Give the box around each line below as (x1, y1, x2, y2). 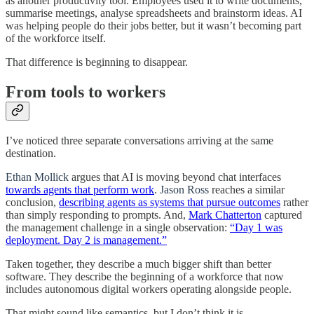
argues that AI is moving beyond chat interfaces (69, 171, 281, 184)
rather (280, 196, 308, 209)
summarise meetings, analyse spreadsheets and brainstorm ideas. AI (6, 7, 302, 20)
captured (261, 209, 302, 221)
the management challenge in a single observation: (6, 221, 230, 234)
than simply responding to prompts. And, (6, 209, 189, 221)
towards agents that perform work (6, 184, 154, 196)
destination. (6, 147, 56, 160)
